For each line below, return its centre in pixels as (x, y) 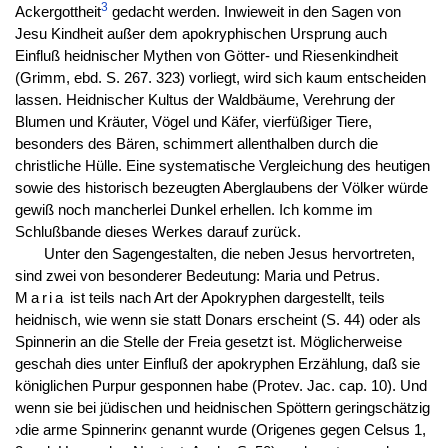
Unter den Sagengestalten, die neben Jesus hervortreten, (229, 253)
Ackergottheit (57, 11)
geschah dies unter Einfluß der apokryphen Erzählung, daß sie (217, 363)
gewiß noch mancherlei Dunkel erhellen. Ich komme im (193, 209)
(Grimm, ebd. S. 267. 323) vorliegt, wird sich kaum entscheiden (220, 77)
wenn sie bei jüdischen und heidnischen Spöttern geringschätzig (222, 407)
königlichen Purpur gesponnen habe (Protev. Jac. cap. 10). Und (220, 385)
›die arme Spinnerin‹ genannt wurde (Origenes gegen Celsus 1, (220, 429)
